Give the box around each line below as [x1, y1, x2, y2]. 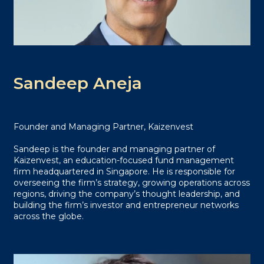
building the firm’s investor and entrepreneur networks [13, 199, 239, 210]
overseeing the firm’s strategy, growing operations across [13, 177, 250, 188]
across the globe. [13, 210, 84, 222]
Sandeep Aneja [13, 72, 142, 93]
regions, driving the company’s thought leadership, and [13, 188, 240, 199]
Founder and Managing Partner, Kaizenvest [13, 121, 193, 132]
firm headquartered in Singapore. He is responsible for [13, 166, 235, 177]
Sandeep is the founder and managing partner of [13, 143, 215, 154]
